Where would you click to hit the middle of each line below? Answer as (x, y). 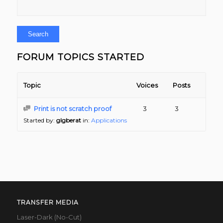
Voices (147, 85)
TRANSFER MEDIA (48, 203)
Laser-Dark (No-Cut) (49, 217)
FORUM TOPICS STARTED (80, 57)
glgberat (68, 120)
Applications (109, 120)
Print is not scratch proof (72, 109)
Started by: (40, 120)
